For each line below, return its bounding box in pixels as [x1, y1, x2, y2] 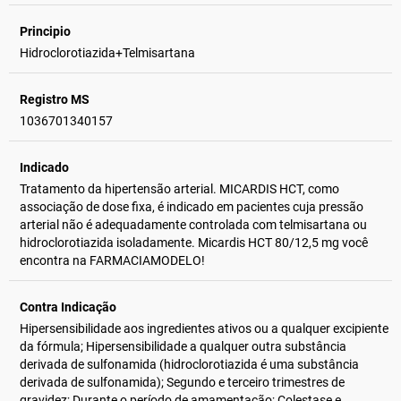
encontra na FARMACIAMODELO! [20, 252, 205, 268]
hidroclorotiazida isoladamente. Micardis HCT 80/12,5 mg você [20, 235, 368, 250]
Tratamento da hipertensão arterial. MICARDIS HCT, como [20, 181, 339, 196]
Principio [20, 23, 71, 38]
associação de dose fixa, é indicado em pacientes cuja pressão [20, 199, 363, 214]
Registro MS [20, 91, 90, 107]
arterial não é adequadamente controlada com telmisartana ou [20, 217, 367, 232]
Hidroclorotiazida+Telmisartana [20, 45, 195, 60]
